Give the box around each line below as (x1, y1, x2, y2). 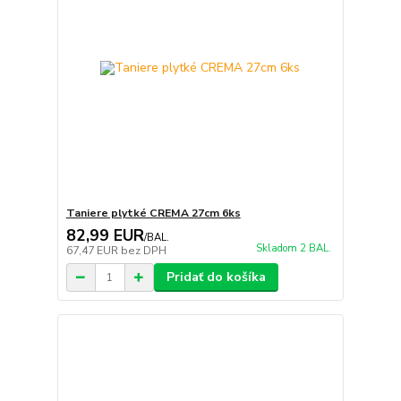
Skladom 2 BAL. (255, 242, 331, 256)
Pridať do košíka (166, 269, 266, 286)
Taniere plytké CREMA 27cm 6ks (65, 206, 241, 220)
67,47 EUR (65, 243, 121, 258)
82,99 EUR (65, 225, 144, 246)
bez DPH (120, 243, 166, 258)
